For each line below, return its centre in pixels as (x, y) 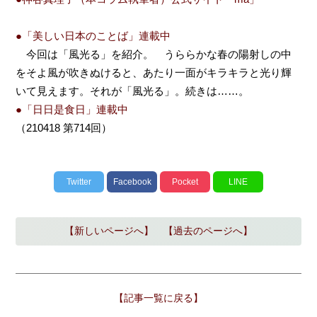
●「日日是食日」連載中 (72, 109)
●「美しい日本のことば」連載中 (93, 35)
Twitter (79, 182)
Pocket (185, 182)
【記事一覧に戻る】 (158, 298)
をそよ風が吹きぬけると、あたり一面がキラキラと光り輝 (154, 72)
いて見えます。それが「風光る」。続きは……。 (133, 91)
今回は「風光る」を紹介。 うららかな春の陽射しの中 (154, 54)
